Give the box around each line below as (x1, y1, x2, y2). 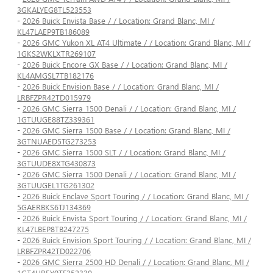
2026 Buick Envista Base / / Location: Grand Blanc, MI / (23, 15, 214, 26)
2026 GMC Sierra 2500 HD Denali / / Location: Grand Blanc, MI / (23, 257, 249, 268)
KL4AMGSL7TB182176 (17, 70, 94, 81)
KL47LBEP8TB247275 (17, 224, 89, 235)
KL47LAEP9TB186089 (17, 26, 90, 37)
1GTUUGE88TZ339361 (17, 114, 94, 125)
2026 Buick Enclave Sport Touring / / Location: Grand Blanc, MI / (23, 191, 249, 202)
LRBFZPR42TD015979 (17, 92, 91, 103)
